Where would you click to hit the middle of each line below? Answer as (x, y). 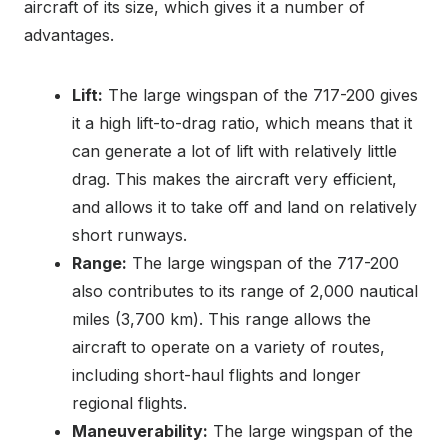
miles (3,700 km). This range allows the (221, 319)
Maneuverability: (140, 431)
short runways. (129, 235)
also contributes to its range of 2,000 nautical (245, 291)
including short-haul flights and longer (216, 375)
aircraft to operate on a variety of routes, (228, 347)
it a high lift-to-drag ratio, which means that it (242, 123)
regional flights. (129, 403)
